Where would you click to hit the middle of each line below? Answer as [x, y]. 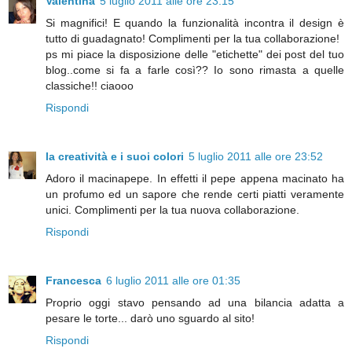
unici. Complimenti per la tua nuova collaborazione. [172, 209]
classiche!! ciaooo [90, 85]
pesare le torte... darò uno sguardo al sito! [150, 318]
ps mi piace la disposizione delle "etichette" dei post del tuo [195, 54]
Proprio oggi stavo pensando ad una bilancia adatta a [195, 302]
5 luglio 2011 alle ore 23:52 [256, 156]
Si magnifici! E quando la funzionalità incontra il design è [195, 22]
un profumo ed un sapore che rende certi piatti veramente [195, 194]
